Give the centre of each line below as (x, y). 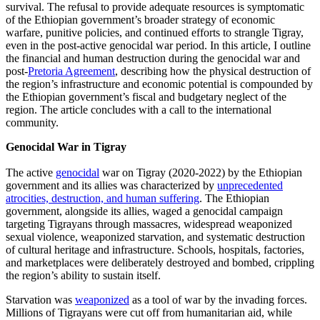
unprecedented (250, 185)
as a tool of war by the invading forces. (218, 299)
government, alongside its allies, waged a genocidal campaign (144, 211)
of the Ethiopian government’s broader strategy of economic (140, 19)
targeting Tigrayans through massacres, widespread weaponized (149, 224)
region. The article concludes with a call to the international (139, 109)
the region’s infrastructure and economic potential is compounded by (159, 84)
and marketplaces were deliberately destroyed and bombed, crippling (160, 262)
